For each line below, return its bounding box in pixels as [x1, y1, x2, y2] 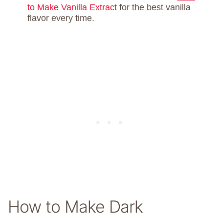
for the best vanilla [117, 2, 191, 13]
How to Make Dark [8, 197, 143, 217]
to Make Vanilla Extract [27, 2, 117, 13]
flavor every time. [27, 13, 94, 23]
